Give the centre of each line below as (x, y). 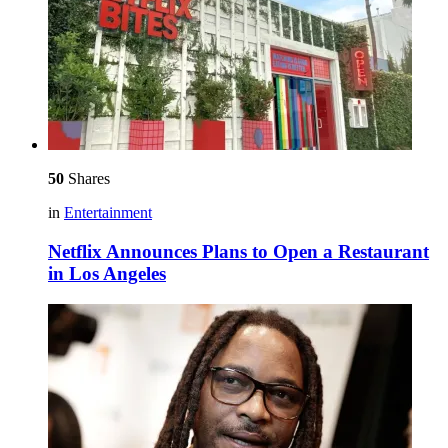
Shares (87, 179)
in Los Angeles (107, 273)
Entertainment (108, 213)
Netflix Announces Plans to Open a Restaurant (238, 251)
